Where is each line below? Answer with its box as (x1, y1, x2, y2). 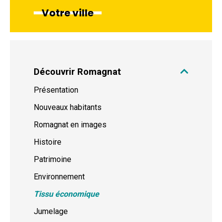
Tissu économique (34, 189, 99, 199)
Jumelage (34, 207, 68, 217)
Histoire (34, 137, 61, 147)
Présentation (34, 85, 78, 95)
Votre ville (42, 6, 94, 20)
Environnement (34, 172, 85, 182)
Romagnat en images (34, 120, 107, 130)
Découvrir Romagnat (34, 66, 121, 77)
